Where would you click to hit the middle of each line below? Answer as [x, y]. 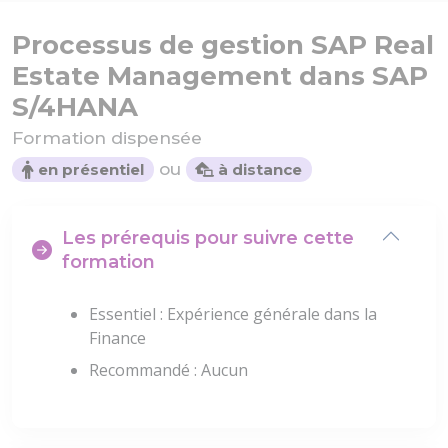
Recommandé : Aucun [168, 370]
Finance [117, 338]
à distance [258, 170]
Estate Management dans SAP [220, 76]
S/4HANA [75, 107]
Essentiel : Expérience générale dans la [233, 314]
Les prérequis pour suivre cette [208, 238]
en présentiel [88, 170]
